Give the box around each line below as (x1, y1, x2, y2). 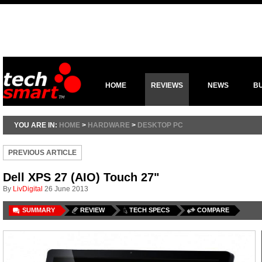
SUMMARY (22, 206, 55, 213)
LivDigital (13, 185, 43, 193)
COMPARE (197, 206, 229, 213)
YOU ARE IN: (14, 121, 59, 129)
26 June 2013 (44, 185, 88, 193)
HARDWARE (88, 121, 130, 129)
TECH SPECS (129, 206, 170, 213)
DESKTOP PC (137, 121, 183, 129)
